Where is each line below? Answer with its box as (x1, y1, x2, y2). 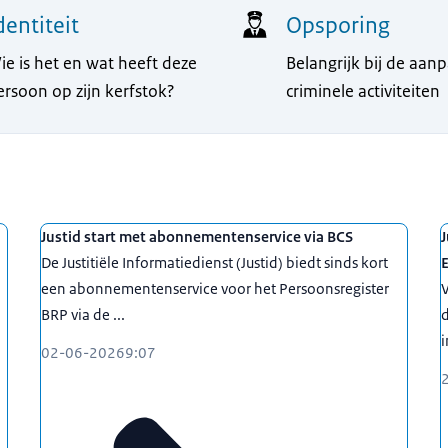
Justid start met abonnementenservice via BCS (41, 226, 353, 246)
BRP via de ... (41, 304, 125, 324)
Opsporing (286, 10, 391, 40)
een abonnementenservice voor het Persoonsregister (41, 278, 389, 298)
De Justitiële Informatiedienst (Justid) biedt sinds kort (41, 252, 388, 272)
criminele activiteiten (286, 79, 441, 102)
